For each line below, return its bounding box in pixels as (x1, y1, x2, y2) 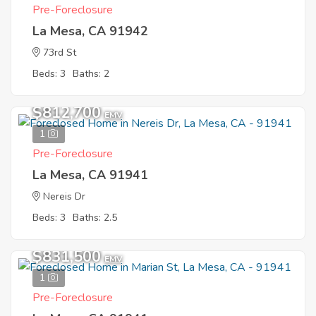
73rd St (43, 46, 76, 59)
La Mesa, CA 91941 (32, 166, 148, 183)
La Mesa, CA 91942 (32, 23, 148, 39)
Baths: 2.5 (73, 211, 117, 224)
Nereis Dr (43, 190, 85, 203)
